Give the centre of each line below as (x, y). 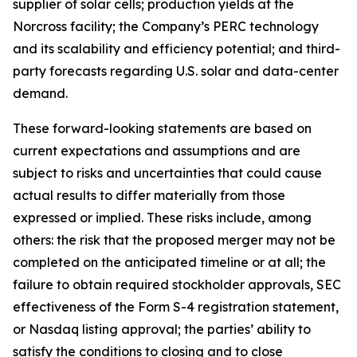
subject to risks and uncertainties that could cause (167, 173)
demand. (40, 93)
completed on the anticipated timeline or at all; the (169, 262)
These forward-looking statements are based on (162, 128)
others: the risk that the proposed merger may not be (174, 240)
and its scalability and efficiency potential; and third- (177, 49)
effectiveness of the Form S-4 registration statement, (176, 307)
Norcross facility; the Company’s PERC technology (166, 26)
